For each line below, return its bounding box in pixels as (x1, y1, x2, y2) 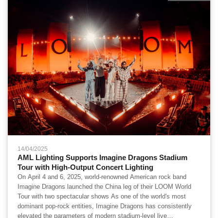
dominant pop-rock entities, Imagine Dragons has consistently (18, 202, 192, 210)
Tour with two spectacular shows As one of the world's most (18, 193, 111, 200)
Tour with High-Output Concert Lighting (18, 163, 153, 171)
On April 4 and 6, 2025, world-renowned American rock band (18, 173, 186, 181)
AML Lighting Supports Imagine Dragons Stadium (18, 153, 187, 162)
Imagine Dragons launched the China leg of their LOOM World (18, 183, 191, 190)
